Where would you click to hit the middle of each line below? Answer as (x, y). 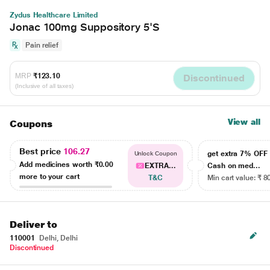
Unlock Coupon (155, 153)
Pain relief (42, 45)
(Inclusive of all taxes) (45, 86)
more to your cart (49, 176)
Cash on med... (234, 166)
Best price (42, 151)
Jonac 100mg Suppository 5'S (85, 27)
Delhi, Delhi (58, 238)
